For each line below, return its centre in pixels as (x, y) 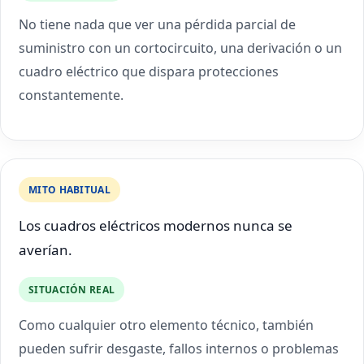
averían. (45, 250)
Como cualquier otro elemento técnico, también (166, 325)
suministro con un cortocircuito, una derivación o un (180, 48)
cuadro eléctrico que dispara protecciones (149, 71)
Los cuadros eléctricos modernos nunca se (156, 225)
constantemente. (71, 95)
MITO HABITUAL (69, 190)
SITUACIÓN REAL (72, 290)
